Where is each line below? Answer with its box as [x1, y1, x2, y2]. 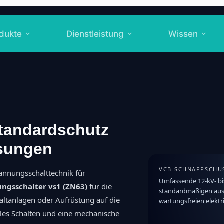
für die [87, 181, 112, 191]
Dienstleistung [66, 28, 124, 39]
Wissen [168, 28, 198, 39]
